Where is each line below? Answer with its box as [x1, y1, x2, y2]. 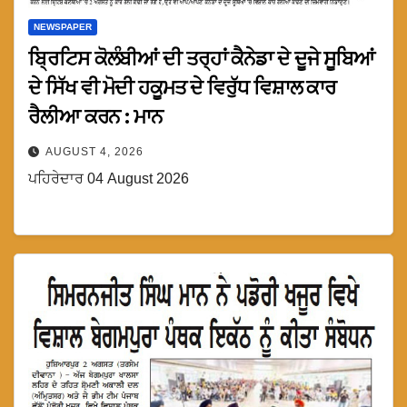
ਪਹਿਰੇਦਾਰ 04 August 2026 [28, 171, 189, 187]
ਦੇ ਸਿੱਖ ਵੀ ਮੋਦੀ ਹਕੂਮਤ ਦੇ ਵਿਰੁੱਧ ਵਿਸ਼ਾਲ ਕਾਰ [28, 75, 337, 101]
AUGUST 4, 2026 [45, 145, 144, 159]
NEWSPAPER [34, 22, 92, 33]
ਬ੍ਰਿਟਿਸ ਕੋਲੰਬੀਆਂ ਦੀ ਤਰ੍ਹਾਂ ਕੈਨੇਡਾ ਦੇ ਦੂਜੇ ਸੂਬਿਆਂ [28, 46, 375, 72]
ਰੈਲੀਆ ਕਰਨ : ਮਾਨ [28, 104, 163, 130]
